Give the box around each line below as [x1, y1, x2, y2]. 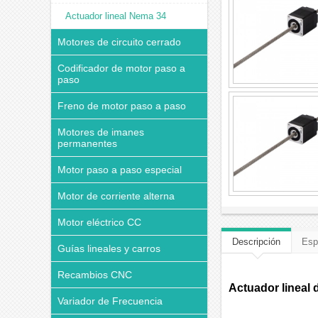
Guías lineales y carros [57, 243, 160, 254]
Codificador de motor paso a [57, 62, 185, 74]
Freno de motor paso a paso [57, 100, 186, 111]
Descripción [232, 236, 280, 247]
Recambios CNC [57, 269, 132, 280]
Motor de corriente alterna [57, 190, 175, 202]
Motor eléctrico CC [57, 216, 141, 228]
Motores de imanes [57, 126, 144, 138]
